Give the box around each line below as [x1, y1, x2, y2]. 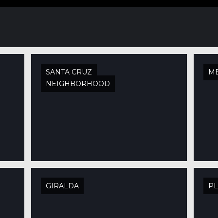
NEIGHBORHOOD [45, 79, 110, 88]
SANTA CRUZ [45, 68, 92, 76]
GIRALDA [45, 182, 79, 190]
